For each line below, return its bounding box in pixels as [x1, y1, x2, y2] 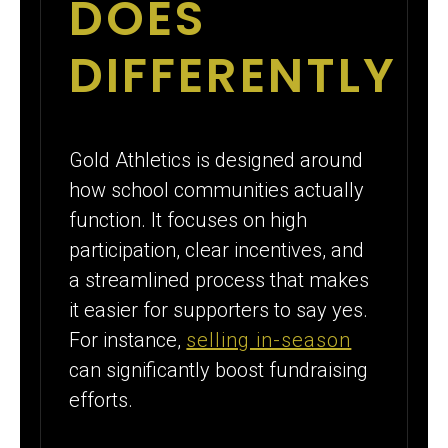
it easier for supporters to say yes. [69, 298, 369, 323]
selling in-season [186, 328, 352, 353]
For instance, [69, 328, 187, 353]
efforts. [69, 388, 134, 413]
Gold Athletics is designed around [69, 148, 364, 173]
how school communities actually [69, 178, 365, 203]
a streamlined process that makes [69, 268, 370, 293]
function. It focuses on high [69, 208, 308, 233]
